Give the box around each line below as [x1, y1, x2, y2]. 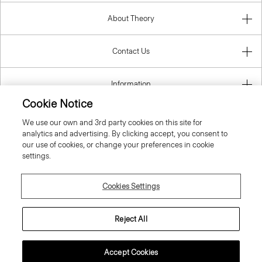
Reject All [115, 215, 147, 223]
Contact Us [112, 47, 150, 56]
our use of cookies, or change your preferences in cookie [22, 140, 215, 149]
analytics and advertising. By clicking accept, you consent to [22, 129, 228, 138]
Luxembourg [109, 134, 154, 143]
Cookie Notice [22, 97, 93, 111]
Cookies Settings [102, 182, 160, 191]
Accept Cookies [104, 248, 158, 257]
